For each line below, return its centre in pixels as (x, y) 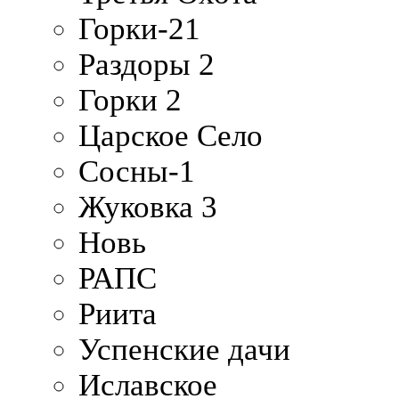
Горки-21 (139, 28)
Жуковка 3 (148, 207)
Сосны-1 (137, 171)
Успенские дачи (184, 349)
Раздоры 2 (147, 64)
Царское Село (171, 135)
